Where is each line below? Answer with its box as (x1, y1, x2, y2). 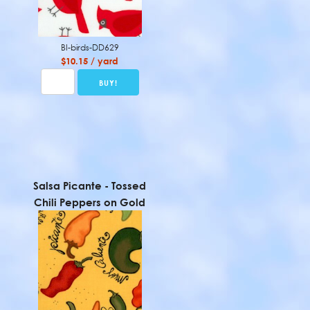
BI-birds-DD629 (60, 42, 119, 53)
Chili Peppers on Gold (34, 196, 146, 208)
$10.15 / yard (61, 55, 119, 66)
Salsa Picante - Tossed (33, 179, 147, 192)
